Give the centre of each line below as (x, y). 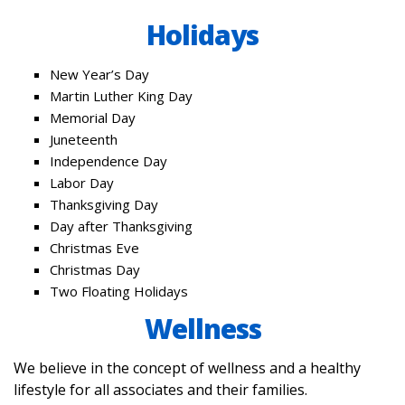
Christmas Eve (94, 248)
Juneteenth (84, 139)
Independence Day (108, 161)
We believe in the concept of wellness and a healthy (187, 368)
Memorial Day (93, 118)
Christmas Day (95, 269)
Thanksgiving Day (104, 204)
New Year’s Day (99, 74)
